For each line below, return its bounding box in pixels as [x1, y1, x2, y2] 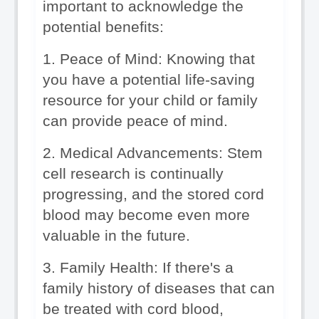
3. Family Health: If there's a [43, 258, 234, 276]
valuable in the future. [43, 226, 190, 244]
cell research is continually [43, 164, 224, 182]
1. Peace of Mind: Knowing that [43, 50, 255, 68]
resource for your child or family [43, 91, 258, 109]
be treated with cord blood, [43, 300, 224, 318]
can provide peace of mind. [43, 112, 228, 130]
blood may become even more [43, 206, 250, 224]
